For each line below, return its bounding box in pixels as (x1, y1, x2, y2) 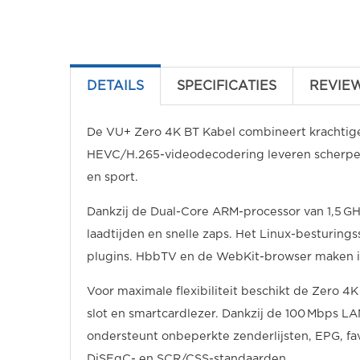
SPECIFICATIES (177, 80, 276, 92)
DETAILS (87, 80, 144, 92)
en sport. (87, 171, 138, 183)
